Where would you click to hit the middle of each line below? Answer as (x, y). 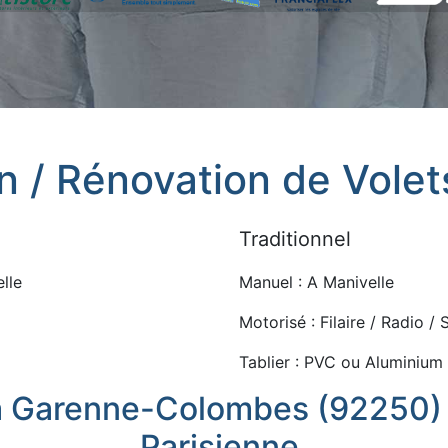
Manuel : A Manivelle (316, 282)
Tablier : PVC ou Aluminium (341, 362)
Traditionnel (295, 239)
